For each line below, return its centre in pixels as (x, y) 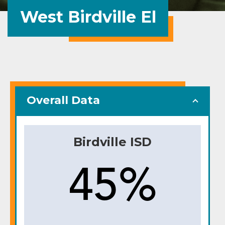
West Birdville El (88, 17)
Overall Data (63, 100)
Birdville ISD (113, 142)
